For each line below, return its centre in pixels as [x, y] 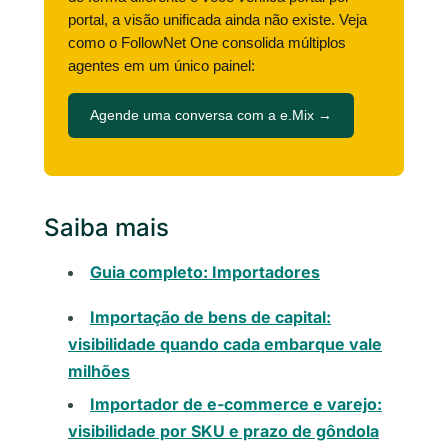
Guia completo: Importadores [205, 271]
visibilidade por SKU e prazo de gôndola [223, 430]
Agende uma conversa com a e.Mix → [211, 114]
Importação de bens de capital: [210, 316]
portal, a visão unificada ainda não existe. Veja [217, 19]
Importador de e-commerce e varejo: [236, 403]
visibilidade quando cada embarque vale [225, 343]
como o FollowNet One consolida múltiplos [207, 42]
